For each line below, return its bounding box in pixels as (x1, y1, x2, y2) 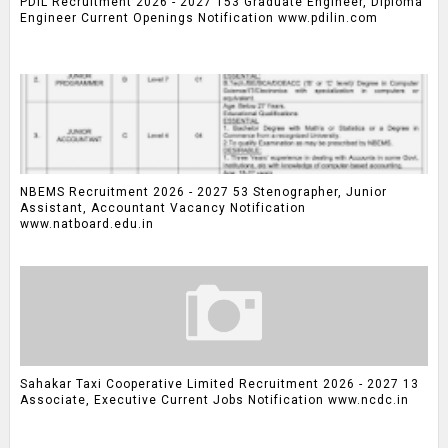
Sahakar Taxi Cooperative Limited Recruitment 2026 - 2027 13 (19, 376, 419, 391)
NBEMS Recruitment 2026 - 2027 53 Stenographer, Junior (19, 184, 387, 199)
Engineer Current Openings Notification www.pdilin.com (19, 10, 378, 25)
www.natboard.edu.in (19, 216, 154, 231)
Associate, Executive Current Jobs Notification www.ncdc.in (19, 392, 409, 407)
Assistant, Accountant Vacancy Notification (19, 200, 306, 215)
